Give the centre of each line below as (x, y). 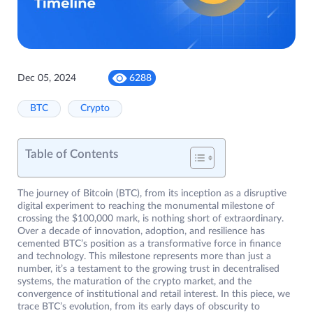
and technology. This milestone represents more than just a (144, 257)
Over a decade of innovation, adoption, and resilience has (141, 232)
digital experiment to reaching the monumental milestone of (146, 206)
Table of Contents (72, 154)
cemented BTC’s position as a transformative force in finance (149, 244)
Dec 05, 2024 (47, 78)
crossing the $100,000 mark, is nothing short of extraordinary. (151, 219)
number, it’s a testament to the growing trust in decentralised (148, 269)
